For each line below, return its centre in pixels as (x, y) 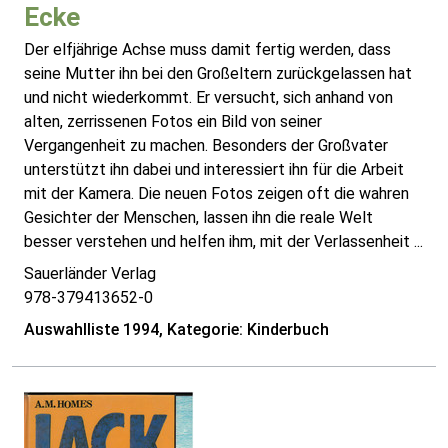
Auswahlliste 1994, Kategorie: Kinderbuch (176, 330)
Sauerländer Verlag (90, 274)
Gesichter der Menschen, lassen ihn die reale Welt (198, 218)
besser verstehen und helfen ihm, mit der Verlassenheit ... (223, 242)
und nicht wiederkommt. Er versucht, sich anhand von (208, 98)
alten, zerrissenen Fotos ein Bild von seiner (173, 122)
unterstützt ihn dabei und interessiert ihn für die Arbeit (214, 170)
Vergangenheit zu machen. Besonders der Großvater (206, 146)
